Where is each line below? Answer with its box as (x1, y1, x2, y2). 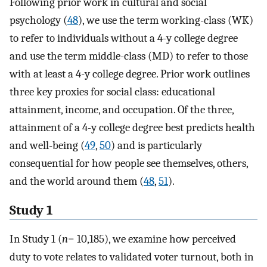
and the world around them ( (10, 174, 144, 188)
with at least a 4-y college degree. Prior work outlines (10, 67, 250, 80)
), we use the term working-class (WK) (78, 13, 253, 27)
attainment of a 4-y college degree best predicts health (10, 120, 255, 134)
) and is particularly (111, 138, 202, 152)
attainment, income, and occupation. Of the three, (10, 103, 234, 116)
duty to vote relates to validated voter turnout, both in (10, 250, 254, 264)
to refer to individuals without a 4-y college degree (10, 31, 238, 45)
